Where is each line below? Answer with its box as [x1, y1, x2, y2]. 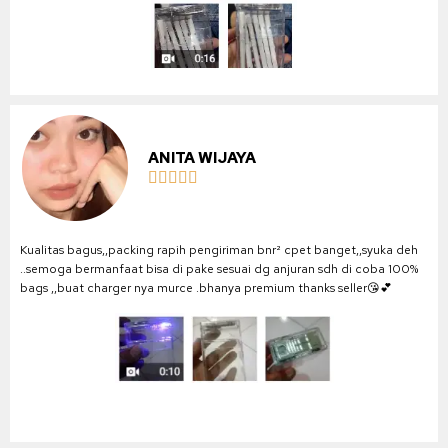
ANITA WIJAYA [148, 147, 257, 168]
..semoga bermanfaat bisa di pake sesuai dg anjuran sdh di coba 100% [20, 261, 418, 278]
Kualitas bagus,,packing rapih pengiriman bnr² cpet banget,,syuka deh [20, 242, 418, 259]
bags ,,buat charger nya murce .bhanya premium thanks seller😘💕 [20, 280, 392, 297]
